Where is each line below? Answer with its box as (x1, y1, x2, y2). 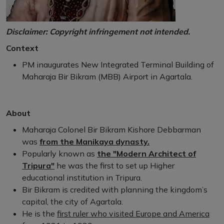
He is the (22, 208, 57, 218)
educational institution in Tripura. (22, 172, 142, 182)
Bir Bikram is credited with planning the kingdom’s (22, 184, 207, 194)
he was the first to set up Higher (54, 160, 174, 170)
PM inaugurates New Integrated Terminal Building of (22, 59, 214, 69)
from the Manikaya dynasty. (39, 136, 149, 146)
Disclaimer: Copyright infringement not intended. (6, 26, 190, 36)
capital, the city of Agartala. (22, 196, 123, 206)
